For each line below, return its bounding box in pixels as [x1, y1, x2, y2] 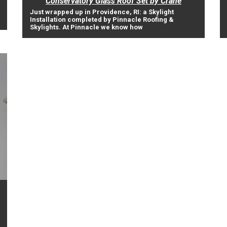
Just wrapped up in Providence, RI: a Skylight [30, 8, 174, 16]
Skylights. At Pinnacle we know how [30, 23, 143, 31]
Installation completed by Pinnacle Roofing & [30, 16, 174, 23]
